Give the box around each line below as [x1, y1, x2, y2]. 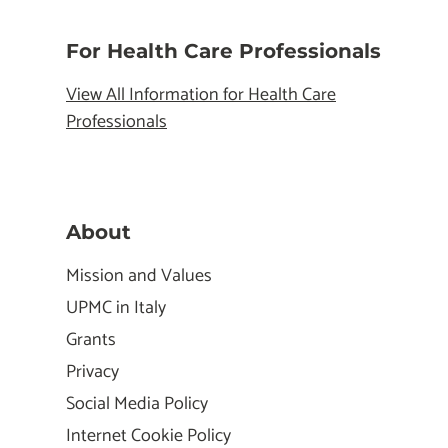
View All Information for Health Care [66, 79, 336, 110]
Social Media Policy [66, 388, 208, 419]
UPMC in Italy [66, 292, 166, 323]
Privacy [66, 356, 119, 387]
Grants [66, 324, 116, 355]
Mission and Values [66, 260, 212, 291]
